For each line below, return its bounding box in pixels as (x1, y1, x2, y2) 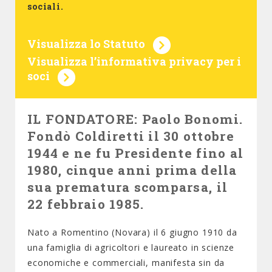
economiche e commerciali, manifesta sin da (27, 257, 225, 268)
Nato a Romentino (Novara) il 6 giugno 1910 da (27, 226, 237, 238)
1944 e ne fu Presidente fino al (27, 144, 244, 161)
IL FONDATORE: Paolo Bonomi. (27, 110, 243, 127)
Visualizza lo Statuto (27, 36, 145, 52)
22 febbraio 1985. (27, 195, 144, 212)
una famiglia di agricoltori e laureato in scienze (27, 242, 235, 253)
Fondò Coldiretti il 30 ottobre (27, 127, 234, 144)
